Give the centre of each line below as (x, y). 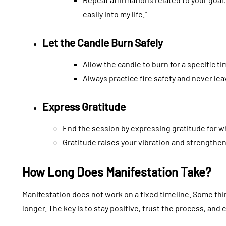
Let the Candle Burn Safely (103, 43)
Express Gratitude (84, 107)
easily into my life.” (115, 14)
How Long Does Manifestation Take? (117, 172)
